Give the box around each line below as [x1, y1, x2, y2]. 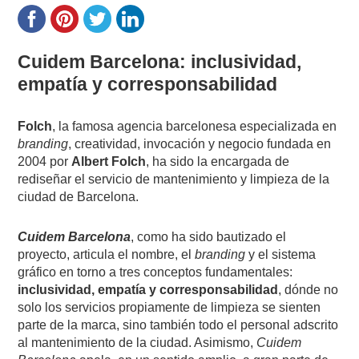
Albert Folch [71, 154, 147, 168]
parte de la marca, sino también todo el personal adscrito [18, 317, 339, 332]
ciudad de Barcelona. [18, 189, 139, 204]
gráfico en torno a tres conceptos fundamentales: [18, 264, 293, 279]
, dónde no [278, 282, 339, 296]
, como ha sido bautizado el [131, 229, 287, 244]
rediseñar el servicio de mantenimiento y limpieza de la [18, 171, 330, 186]
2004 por [18, 154, 72, 168]
